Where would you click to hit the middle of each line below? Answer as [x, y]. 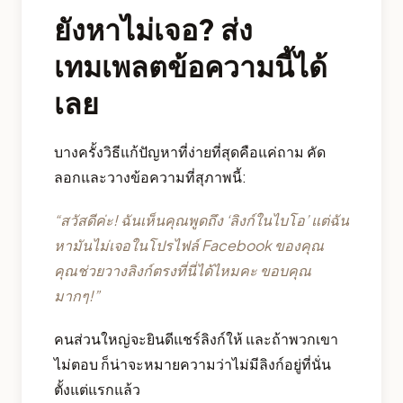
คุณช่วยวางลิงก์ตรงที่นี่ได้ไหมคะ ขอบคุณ [183, 271]
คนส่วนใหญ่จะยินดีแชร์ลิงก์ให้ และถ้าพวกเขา [196, 339]
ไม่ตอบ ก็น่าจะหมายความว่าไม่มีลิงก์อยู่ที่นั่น [193, 364]
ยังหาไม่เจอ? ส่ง [153, 29]
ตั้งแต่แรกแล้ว [97, 390]
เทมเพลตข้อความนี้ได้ [191, 66]
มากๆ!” [77, 296]
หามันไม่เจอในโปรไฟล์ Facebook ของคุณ [189, 246]
